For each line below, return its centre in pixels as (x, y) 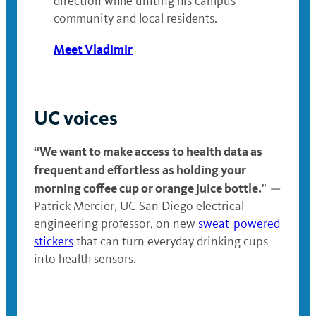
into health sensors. (86, 259)
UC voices (76, 119)
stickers (54, 242)
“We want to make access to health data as (148, 152)
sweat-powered (239, 224)
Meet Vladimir (93, 49)
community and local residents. (136, 19)
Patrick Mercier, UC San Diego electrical (139, 206)
